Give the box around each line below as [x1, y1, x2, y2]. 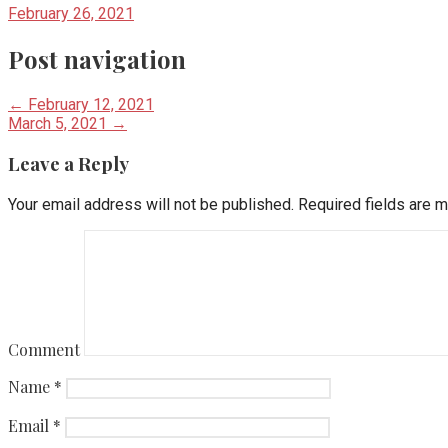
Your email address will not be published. [8, 194, 294, 214]
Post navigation [8, 42, 186, 75]
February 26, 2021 [8, 3, 134, 23]
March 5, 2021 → [8, 113, 127, 133]
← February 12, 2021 [8, 94, 154, 114]
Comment [8, 338, 80, 360]
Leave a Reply [8, 151, 129, 177]
